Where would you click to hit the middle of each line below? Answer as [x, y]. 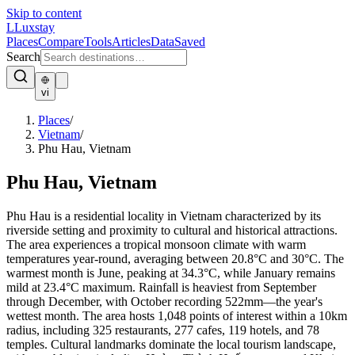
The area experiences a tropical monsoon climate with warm [156, 244]
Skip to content [44, 13]
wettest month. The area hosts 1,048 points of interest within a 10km [177, 315]
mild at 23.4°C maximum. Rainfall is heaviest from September [161, 287]
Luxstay [34, 27]
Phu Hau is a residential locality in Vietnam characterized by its [164, 216]
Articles [131, 42]
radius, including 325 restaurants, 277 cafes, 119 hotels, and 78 [163, 330]
